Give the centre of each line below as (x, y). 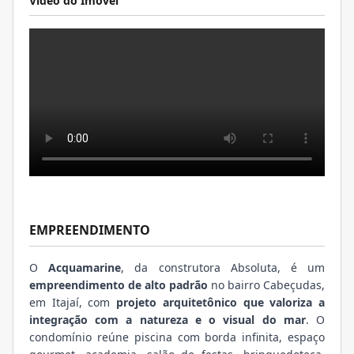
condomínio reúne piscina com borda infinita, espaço (177, 337)
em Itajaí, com (73, 302)
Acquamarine (85, 267)
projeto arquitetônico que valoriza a (221, 302)
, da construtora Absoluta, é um (223, 267)
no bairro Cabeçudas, (266, 285)
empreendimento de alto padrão (119, 285)
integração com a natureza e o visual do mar (168, 320)
